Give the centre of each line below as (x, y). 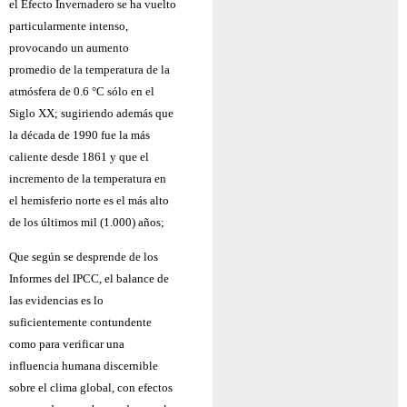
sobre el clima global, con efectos (91, 388)
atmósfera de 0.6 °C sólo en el (82, 91)
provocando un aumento (69, 47)
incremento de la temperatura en (88, 178)
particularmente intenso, (69, 25)
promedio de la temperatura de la (89, 69)
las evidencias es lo (56, 301)
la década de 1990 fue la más (79, 134)
